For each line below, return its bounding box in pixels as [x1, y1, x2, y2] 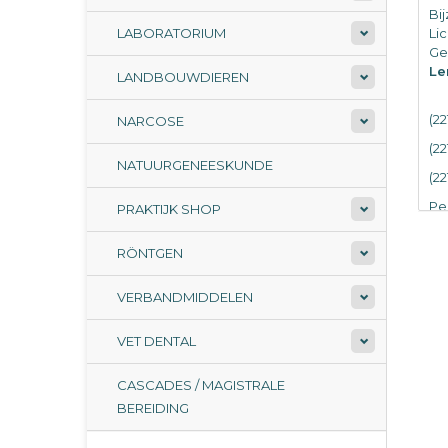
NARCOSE [117, 113, 184, 129]
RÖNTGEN [117, 245, 183, 261]
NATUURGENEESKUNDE [117, 157, 273, 173]
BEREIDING [117, 400, 189, 416]
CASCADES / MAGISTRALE [117, 377, 285, 393]
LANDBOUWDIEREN [117, 69, 249, 85]
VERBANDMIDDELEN [117, 289, 253, 305]
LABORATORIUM [117, 25, 226, 41]
